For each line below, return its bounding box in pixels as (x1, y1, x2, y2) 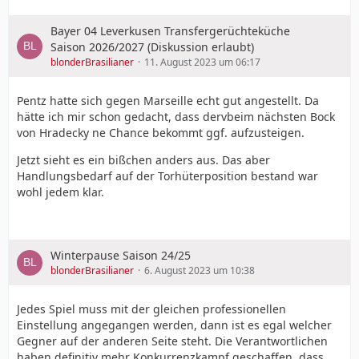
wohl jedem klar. (17, 184, 104, 200)
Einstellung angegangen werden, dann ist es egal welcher (17, 317, 332, 333)
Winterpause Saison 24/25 (50, 248, 191, 263)
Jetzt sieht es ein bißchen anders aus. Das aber (17, 152, 270, 167)
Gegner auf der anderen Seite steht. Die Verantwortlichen (17, 333, 328, 349)
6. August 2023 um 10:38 (144, 264, 255, 277)
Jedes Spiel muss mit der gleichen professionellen (17, 301, 286, 317)
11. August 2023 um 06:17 (144, 55, 260, 69)
